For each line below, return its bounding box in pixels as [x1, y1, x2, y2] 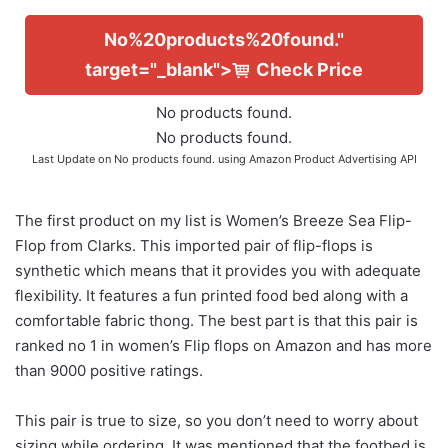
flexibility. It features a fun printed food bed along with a [15, 286, 408, 306]
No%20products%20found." [104, 29, 344, 51]
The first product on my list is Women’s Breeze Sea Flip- [15, 211, 412, 231]
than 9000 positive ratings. [15, 361, 203, 381]
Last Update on [31, 152, 114, 167]
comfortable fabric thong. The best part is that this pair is [15, 311, 418, 331]
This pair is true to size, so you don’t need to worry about [15, 411, 418, 431]
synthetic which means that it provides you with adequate [15, 261, 421, 281]
